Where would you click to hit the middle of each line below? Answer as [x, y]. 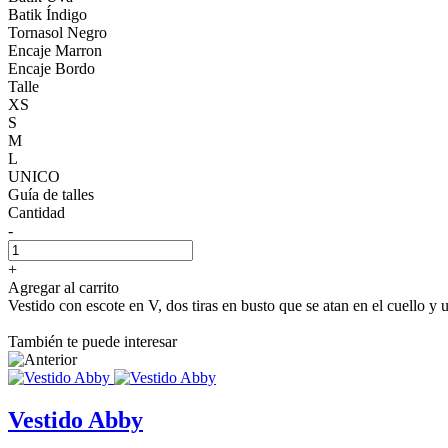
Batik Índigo [47, 14]
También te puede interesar [92, 341]
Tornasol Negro [57, 32]
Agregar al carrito [63, 287]
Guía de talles [51, 194]
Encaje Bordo [51, 68]
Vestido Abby [75, 419]
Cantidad [36, 212]
